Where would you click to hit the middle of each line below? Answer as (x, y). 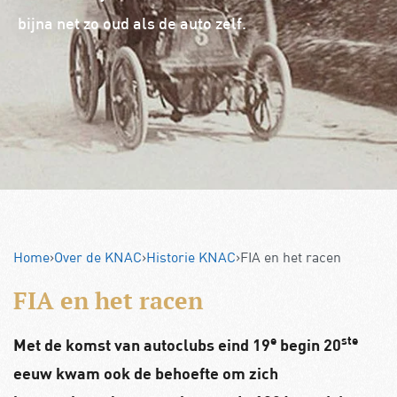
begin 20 (309, 344)
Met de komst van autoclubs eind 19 (142, 344)
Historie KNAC (191, 257)
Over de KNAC (98, 257)
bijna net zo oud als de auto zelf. (132, 25)
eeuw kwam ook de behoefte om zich (146, 373)
